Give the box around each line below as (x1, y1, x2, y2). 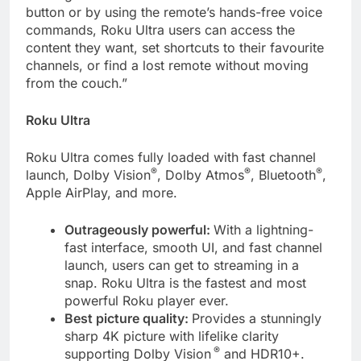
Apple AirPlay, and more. (26, 184, 177, 201)
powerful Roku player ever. (64, 292, 229, 309)
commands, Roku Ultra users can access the (26, 21, 295, 38)
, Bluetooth (251, 166, 316, 183)
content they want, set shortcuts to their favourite (26, 39, 324, 56)
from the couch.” (26, 74, 127, 91)
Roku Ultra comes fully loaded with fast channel (26, 148, 316, 165)
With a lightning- (214, 221, 313, 238)
